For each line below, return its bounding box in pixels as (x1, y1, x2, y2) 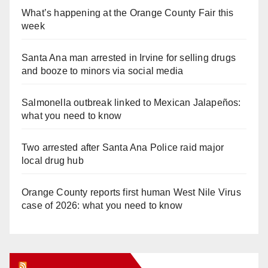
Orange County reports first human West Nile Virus (22, 187, 241, 197)
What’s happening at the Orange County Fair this (22, 7, 234, 18)
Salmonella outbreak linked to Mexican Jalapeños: (22, 97, 241, 108)
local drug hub (22, 155, 84, 166)
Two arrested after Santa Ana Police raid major (22, 142, 224, 153)
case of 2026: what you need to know (22, 200, 182, 211)
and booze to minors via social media (22, 65, 184, 76)
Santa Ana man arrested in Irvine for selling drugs (22, 52, 236, 63)
